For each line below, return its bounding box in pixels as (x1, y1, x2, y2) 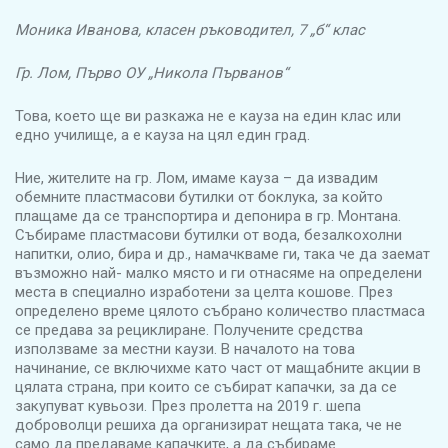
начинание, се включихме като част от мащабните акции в (15, 359, 421, 378)
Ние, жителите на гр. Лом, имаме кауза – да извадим (15, 169, 378, 188)
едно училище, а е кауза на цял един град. (15, 126, 310, 145)
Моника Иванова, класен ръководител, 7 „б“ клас (15, 21, 365, 40)
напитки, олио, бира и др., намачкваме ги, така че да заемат (15, 245, 430, 264)
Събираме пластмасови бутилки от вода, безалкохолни (15, 226, 402, 245)
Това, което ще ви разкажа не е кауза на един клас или (15, 107, 401, 126)
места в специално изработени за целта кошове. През (15, 283, 393, 302)
